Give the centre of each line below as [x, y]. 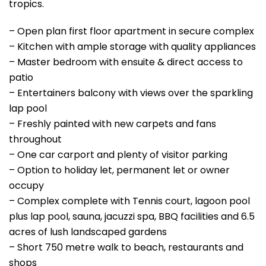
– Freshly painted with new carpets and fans [113, 123]
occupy [26, 185]
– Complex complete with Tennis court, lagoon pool [129, 201]
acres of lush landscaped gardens [88, 232]
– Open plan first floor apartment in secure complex [132, 31]
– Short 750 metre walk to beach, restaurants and [126, 247]
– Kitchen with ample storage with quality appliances [132, 46]
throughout [35, 139]
